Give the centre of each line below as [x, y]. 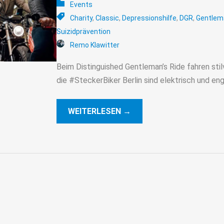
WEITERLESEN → [99, 111]
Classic [107, 18]
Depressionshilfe [149, 18]
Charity [81, 18]
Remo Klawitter [94, 45]
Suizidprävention [83, 31]
